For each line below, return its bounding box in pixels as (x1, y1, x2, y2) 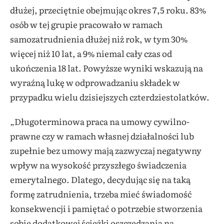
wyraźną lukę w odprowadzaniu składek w (10, 76, 180, 89)
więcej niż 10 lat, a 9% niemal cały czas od (10, 47, 172, 60)
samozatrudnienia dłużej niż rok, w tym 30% (10, 32, 187, 45)
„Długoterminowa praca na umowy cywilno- (10, 115, 189, 128)
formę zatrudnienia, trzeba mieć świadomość (10, 187, 192, 200)
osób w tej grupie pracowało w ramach (10, 18, 162, 31)
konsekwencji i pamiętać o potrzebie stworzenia (10, 202, 202, 215)
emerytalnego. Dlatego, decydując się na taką (10, 173, 190, 186)
